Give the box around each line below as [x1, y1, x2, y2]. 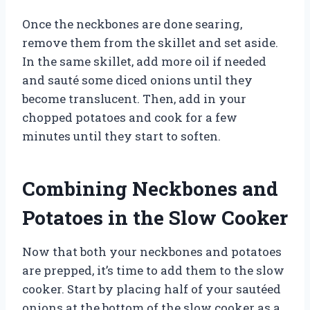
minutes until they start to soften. [22, 127, 221, 144]
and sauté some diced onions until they [22, 71, 253, 88]
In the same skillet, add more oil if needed [22, 53, 266, 69]
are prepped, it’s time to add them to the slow [22, 262, 284, 278]
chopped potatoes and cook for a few [22, 109, 237, 125]
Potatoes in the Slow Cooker [22, 204, 288, 230]
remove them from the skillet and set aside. [22, 34, 278, 51]
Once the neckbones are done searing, [22, 15, 242, 32]
